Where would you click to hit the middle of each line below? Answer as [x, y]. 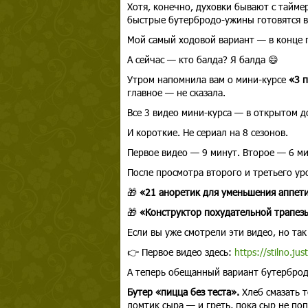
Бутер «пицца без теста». [183, 292]
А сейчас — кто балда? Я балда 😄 [202, 59]
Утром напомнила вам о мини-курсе [208, 79]
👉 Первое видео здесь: [180, 252]
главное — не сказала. [176, 92]
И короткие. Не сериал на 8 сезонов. [207, 132]
